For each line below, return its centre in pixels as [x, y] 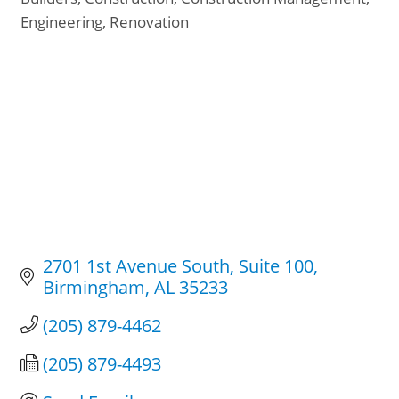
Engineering [61, 21]
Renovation [149, 21]
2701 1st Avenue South [136, 265]
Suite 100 [276, 265]
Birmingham [94, 287]
